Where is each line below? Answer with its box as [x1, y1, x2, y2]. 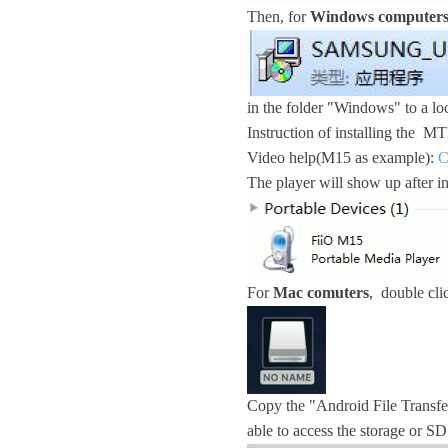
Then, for [247, 8, 310, 25]
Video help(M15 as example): [247, 149, 438, 166]
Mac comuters [273, 284, 369, 301]
